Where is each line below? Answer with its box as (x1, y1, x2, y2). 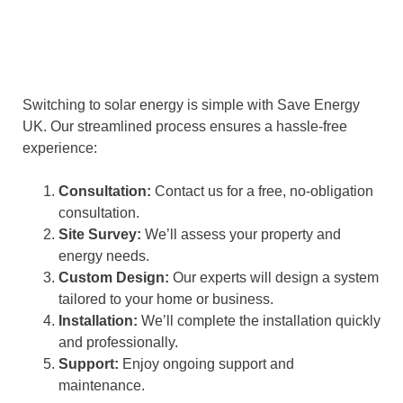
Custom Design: (58, 270, 169, 286)
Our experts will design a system (169, 270, 379, 286)
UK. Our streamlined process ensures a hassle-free (22, 119, 347, 135)
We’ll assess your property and (141, 227, 341, 243)
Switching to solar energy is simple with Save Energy (22, 97, 360, 113)
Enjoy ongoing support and (119, 356, 294, 372)
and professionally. (58, 335, 178, 351)
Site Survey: (58, 227, 141, 243)
